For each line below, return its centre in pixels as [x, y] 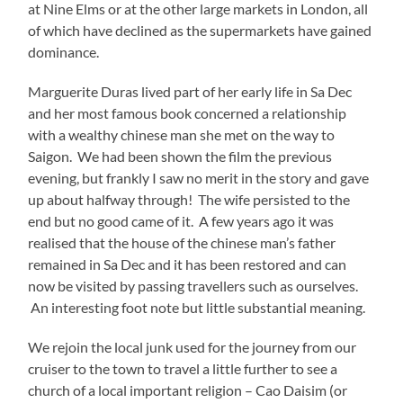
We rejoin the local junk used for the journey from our [193, 346]
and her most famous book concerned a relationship [188, 112]
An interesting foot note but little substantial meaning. [197, 307]
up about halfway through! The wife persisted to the [189, 199]
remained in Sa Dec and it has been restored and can [188, 264]
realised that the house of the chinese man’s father [182, 242]
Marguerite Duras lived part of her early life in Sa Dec [190, 91]
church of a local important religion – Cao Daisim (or [188, 390]
